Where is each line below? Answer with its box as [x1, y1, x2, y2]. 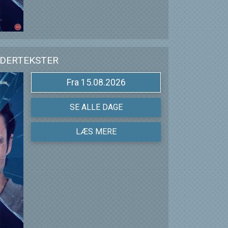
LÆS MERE [75, 127, 117, 137]
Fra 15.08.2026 [80, 77, 126, 88]
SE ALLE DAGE [69, 102, 123, 112]
